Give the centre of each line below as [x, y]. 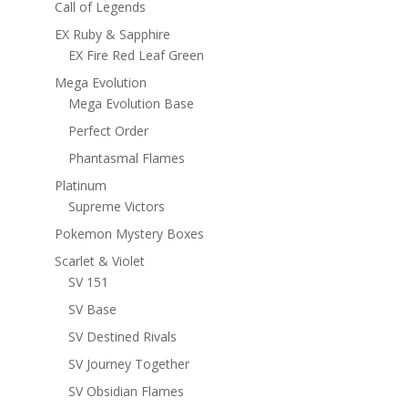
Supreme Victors [116, 206]
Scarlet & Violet [99, 260]
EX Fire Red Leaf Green [136, 55]
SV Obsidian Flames [126, 391]
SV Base [92, 309]
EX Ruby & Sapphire [112, 34]
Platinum [80, 185]
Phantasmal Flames [126, 158]
